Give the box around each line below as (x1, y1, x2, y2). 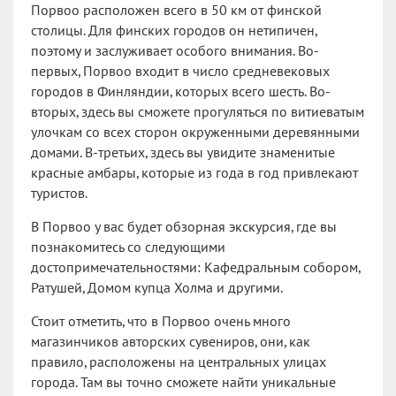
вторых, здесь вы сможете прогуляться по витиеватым (31, 104, 364, 120)
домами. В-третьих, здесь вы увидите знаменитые (31, 145, 335, 161)
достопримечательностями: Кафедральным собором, (31, 260, 360, 276)
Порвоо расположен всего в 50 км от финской (31, 3, 322, 19)
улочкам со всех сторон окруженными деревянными (31, 125, 360, 141)
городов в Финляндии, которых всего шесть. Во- (31, 84, 331, 100)
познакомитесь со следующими (31, 240, 225, 255)
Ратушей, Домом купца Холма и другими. (31, 280, 283, 296)
